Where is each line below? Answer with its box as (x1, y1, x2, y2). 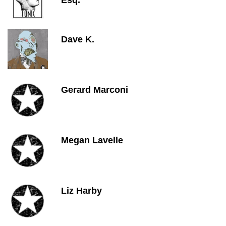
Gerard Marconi (61, 85, 128, 95)
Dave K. (61, 34, 94, 44)
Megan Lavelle (61, 135, 123, 145)
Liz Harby (61, 186, 102, 196)
